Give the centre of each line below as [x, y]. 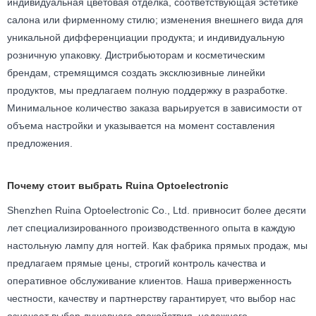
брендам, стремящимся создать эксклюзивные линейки [136, 72]
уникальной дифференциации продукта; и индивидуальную [146, 37]
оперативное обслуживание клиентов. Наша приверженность [149, 280]
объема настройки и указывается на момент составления [141, 125]
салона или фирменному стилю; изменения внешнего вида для [155, 19]
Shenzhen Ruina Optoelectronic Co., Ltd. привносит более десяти [157, 210]
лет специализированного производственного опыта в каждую [151, 227]
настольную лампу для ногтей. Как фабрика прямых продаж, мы [157, 245]
